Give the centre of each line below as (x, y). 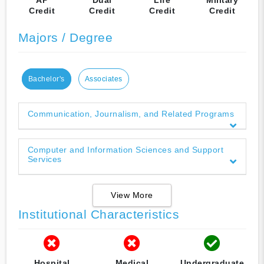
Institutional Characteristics (98, 214)
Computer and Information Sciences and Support (125, 149)
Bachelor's (46, 79)
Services (44, 159)
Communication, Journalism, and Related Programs (131, 113)
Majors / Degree (65, 37)
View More (132, 195)
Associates (103, 79)
